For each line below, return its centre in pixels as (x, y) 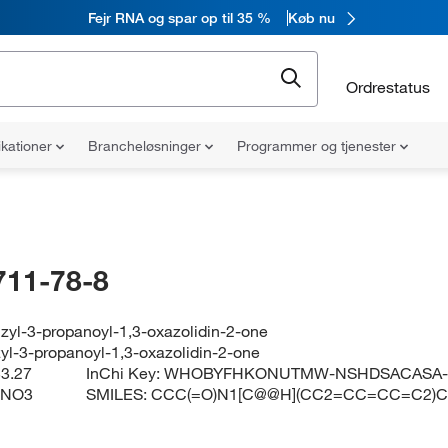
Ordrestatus (388, 86)
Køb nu (311, 17)
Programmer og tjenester (318, 146)
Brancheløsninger (146, 146)
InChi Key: (125, 373)
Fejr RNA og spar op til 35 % (179, 17)
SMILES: (119, 394)
